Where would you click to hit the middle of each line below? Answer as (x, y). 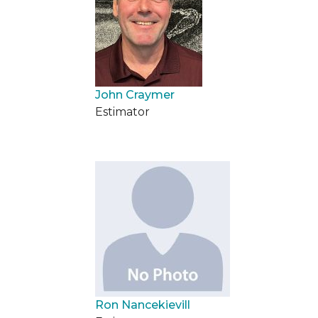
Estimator (122, 112)
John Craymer (135, 95)
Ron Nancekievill (143, 305)
